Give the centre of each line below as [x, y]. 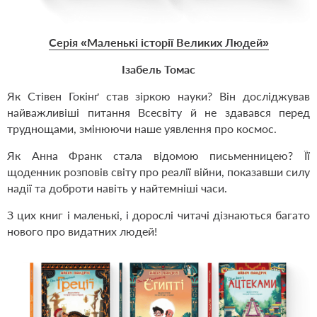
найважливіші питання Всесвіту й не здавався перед [158, 113]
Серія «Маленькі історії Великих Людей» [158, 42]
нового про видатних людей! [82, 231]
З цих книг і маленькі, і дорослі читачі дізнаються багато [158, 215]
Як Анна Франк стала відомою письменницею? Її [158, 156]
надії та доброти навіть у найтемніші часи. [117, 188]
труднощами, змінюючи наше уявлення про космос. [142, 129]
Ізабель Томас [158, 69]
